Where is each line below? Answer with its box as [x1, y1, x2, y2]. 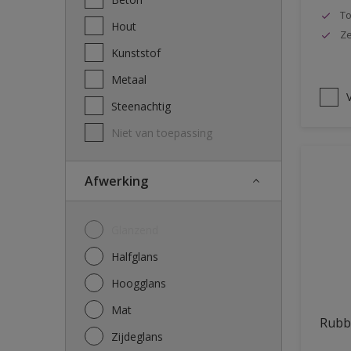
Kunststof [118, 45, 161, 60]
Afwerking [93, 172, 148, 190]
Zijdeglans [118, 328, 163, 344]
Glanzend [119, 222, 158, 237]
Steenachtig [118, 98, 171, 114]
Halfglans [119, 248, 158, 264]
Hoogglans [119, 275, 166, 291]
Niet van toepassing [120, 125, 212, 140]
